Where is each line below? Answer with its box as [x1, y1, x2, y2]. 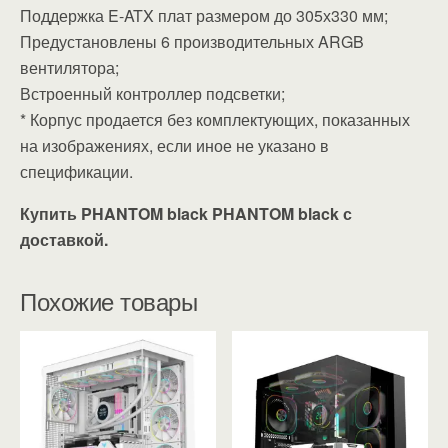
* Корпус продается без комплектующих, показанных [20, 107, 410, 131]
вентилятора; [20, 55, 119, 79]
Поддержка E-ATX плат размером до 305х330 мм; [20, 3, 388, 27]
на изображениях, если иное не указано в [20, 133, 329, 157]
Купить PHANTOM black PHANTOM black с [20, 201, 352, 225]
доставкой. [20, 227, 108, 251]
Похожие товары [20, 282, 198, 318]
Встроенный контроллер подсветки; [20, 81, 285, 105]
